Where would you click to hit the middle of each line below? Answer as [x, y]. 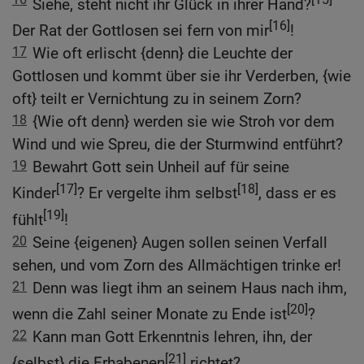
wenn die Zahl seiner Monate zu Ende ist [149, 314]
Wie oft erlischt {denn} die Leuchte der [162, 54]
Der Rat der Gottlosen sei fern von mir [141, 31]
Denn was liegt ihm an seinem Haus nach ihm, [190, 288]
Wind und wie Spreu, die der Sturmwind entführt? [178, 145]
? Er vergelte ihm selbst [157, 193]
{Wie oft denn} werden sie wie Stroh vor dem [184, 122]
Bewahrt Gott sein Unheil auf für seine [161, 167]
